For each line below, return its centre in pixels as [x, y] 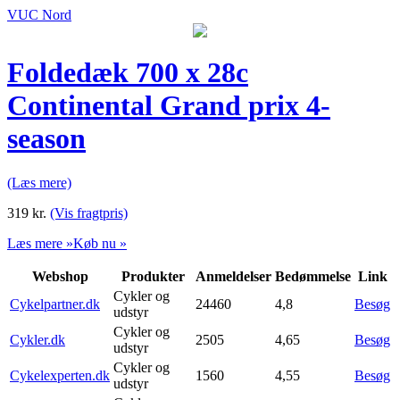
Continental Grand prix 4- [169, 106]
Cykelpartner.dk [55, 304]
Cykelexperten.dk [60, 375]
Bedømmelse [313, 276]
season [46, 139]
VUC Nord [39, 15]
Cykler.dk [37, 339]
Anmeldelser [233, 276]
